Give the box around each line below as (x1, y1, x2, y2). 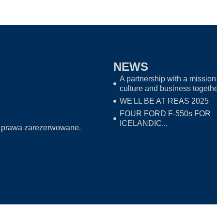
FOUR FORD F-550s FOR (119, 109, 211, 118)
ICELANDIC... (119, 119, 168, 128)
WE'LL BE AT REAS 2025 (119, 97, 209, 106)
